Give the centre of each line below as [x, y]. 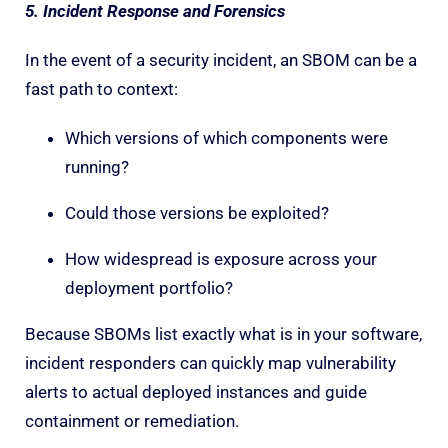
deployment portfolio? [149, 287]
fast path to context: [101, 88]
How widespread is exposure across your [221, 258]
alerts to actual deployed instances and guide [196, 391]
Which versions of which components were [226, 137]
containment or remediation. [132, 420]
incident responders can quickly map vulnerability [210, 362]
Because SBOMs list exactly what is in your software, [223, 333]
